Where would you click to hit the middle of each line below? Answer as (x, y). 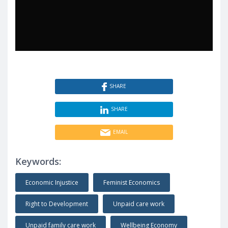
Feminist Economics (132, 183)
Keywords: (38, 162)
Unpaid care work (139, 204)
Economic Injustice (52, 183)
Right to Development (57, 204)
